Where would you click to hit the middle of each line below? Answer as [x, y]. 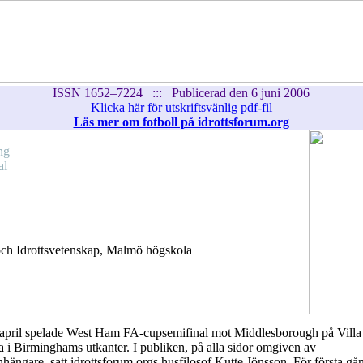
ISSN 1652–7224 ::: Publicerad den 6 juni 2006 [181, 93]
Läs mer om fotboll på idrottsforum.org [181, 122]
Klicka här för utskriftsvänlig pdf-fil [181, 107]
